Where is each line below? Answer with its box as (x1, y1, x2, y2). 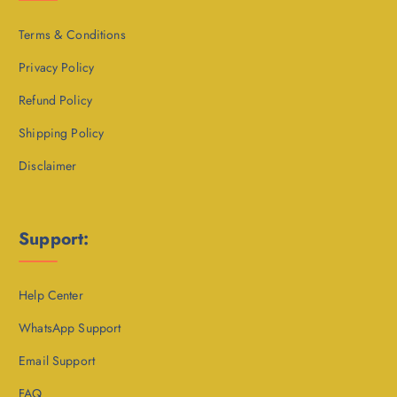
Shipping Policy (19, 123, 105, 142)
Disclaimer (19, 157, 77, 175)
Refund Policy (19, 90, 92, 109)
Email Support (19, 352, 95, 370)
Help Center (19, 286, 83, 305)
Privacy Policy (19, 58, 95, 76)
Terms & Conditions (19, 25, 126, 43)
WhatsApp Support (19, 319, 121, 338)
